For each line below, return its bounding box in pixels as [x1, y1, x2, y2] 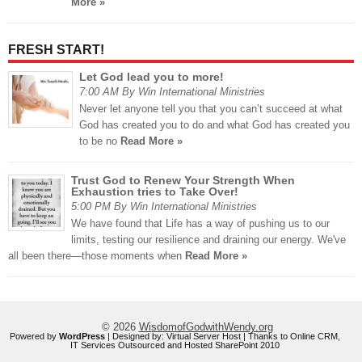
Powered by [10, 331, 59, 342]
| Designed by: [105, 331, 166, 342]
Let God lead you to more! [79, 70, 224, 84]
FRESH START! [8, 43, 104, 57]
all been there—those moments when [8, 250, 185, 263]
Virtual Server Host [166, 331, 241, 342]
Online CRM [290, 331, 338, 342]
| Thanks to [241, 331, 290, 342]
